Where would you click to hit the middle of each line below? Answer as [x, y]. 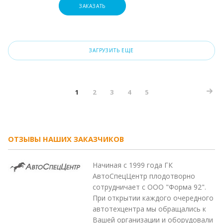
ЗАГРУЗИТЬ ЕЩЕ [111, 50]
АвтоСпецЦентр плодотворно [144, 176]
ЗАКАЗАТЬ [92, 6]
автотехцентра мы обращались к [149, 209]
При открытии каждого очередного [153, 198]
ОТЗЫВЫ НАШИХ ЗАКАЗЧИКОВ [66, 139]
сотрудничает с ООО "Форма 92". [149, 187]
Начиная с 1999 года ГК [133, 165]
